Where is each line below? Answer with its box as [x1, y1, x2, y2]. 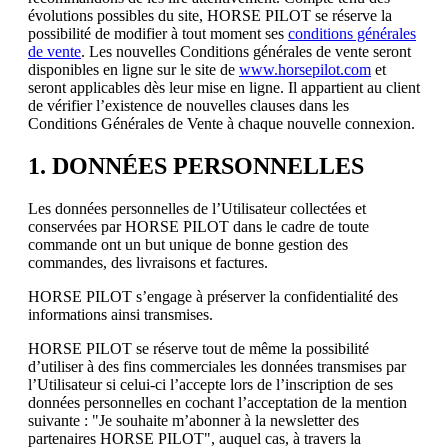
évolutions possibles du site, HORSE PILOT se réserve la [28, 6, 392, 24]
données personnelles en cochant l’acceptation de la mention [28, 393, 407, 411]
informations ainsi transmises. [28, 305, 213, 323]
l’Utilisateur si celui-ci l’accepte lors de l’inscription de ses [28, 375, 393, 393]
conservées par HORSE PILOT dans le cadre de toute [28, 217, 369, 235]
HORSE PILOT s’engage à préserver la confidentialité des [28, 287, 398, 305]
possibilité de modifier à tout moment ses [28, 24, 284, 42]
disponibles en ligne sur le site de [28, 60, 235, 78]
